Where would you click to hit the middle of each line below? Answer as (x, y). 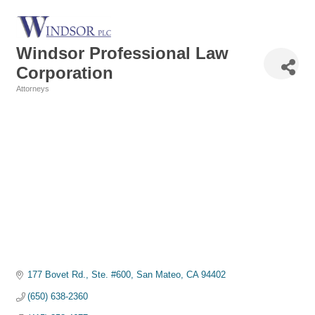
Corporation (65, 73)
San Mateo (159, 275)
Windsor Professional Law (122, 53)
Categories (41, 100)
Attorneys (33, 89)
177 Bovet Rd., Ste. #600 (79, 275)
